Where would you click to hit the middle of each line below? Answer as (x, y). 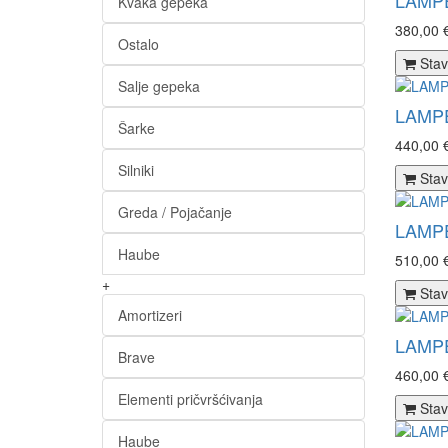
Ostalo (138, 44)
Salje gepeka (159, 86)
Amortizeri (150, 315)
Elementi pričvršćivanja (190, 399)
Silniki (136, 170)
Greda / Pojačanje (175, 212)
